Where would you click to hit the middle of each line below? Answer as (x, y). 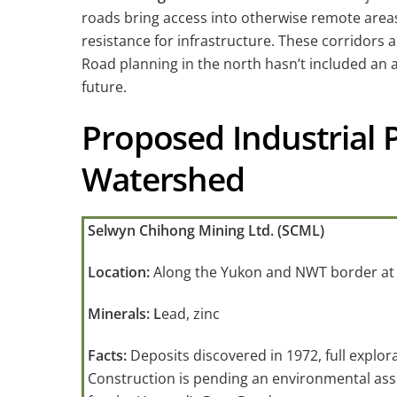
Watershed (163, 179)
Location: (119, 272)
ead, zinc (191, 314)
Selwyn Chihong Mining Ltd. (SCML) (206, 231)
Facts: (109, 355)
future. (104, 87)
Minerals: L (125, 314)
